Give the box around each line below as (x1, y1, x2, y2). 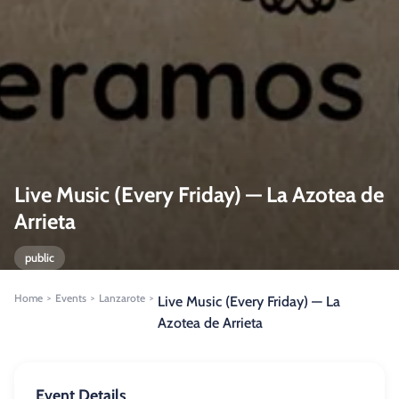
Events (55, 291, 86, 305)
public (25, 250, 54, 265)
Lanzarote (99, 291, 145, 305)
